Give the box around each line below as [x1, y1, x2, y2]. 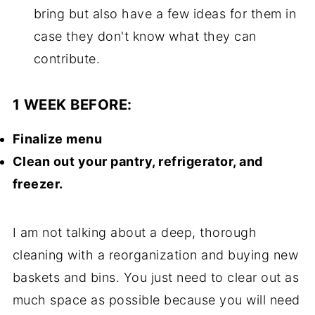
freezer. [12, 176, 63, 192]
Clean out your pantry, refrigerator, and [12, 154, 263, 169]
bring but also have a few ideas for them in [33, 6, 297, 22]
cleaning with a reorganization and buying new [12, 247, 299, 263]
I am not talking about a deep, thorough [12, 225, 257, 240]
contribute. [33, 51, 101, 67]
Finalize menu [12, 131, 103, 147]
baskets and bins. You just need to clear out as [12, 270, 300, 285]
